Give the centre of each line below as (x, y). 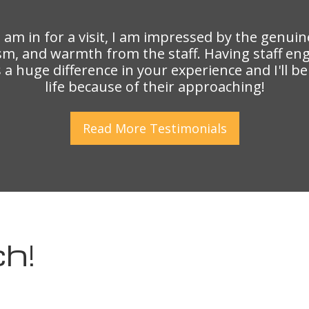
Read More (116, 129)
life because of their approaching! (154, 87)
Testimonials (188, 129)
